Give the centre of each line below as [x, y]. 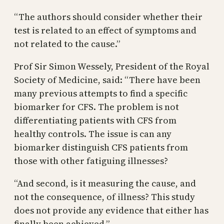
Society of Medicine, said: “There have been [107, 80]
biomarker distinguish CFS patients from [101, 147]
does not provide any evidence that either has [111, 210]
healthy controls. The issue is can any [93, 134]
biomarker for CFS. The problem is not [96, 107]
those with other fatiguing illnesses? [91, 161]
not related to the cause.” [67, 44]
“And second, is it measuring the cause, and [105, 183]
